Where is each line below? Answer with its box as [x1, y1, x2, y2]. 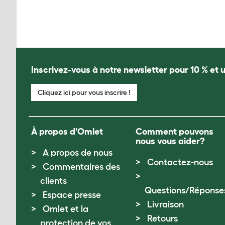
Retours [147, 213, 178, 223]
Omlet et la [43, 204, 88, 214]
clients [40, 176, 67, 186]
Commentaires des [43, 162, 120, 172]
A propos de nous [43, 148, 113, 158]
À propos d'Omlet [31, 127, 103, 137]
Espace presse [43, 190, 101, 200]
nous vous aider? [136, 136, 205, 146]
